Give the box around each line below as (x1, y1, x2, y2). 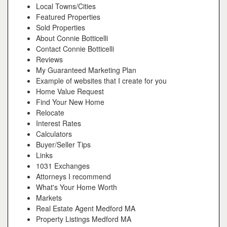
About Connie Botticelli (36, 33, 108, 43)
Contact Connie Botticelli (36, 44, 114, 54)
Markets (36, 193, 62, 203)
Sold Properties (36, 22, 85, 32)
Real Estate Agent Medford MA (36, 203, 135, 213)
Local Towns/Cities (36, 1, 96, 11)
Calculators (36, 129, 72, 139)
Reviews (36, 54, 63, 64)
